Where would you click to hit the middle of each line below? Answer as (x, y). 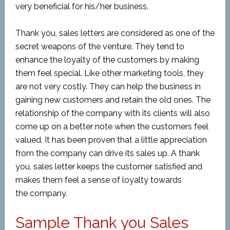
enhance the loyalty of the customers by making (107, 60)
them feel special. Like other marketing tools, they (109, 73)
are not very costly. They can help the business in (108, 87)
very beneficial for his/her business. (82, 6)
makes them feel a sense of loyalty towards (98, 180)
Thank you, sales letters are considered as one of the (115, 33)
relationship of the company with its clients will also (112, 113)
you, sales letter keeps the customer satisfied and (109, 167)
